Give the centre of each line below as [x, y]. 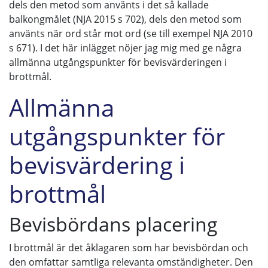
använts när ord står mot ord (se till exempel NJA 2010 [131, 33]
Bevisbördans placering [113, 224]
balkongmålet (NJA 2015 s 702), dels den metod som [125, 19]
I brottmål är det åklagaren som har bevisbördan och [129, 248]
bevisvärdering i [97, 165]
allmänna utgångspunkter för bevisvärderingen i [118, 62]
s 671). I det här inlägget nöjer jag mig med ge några [125, 48]
